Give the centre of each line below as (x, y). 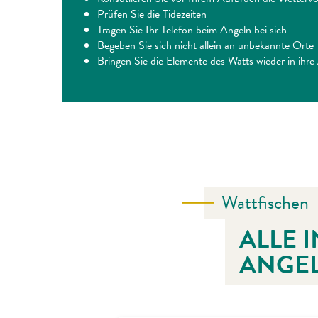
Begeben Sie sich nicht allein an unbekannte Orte (205, 45)
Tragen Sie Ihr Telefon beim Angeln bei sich (192, 29)
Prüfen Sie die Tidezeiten (152, 14)
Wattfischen (265, 202)
